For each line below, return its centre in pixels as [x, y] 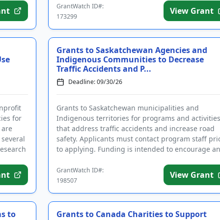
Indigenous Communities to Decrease [130, 59]
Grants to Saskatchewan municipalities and [127, 108]
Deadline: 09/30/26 [95, 82]
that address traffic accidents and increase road [135, 128]
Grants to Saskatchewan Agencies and [132, 50]
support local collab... [92, 159]
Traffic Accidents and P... [104, 69]
